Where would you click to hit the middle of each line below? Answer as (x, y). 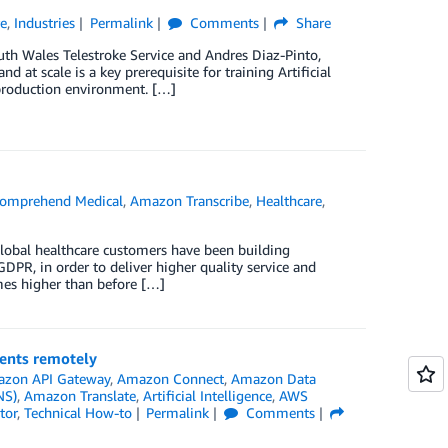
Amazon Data (274, 378)
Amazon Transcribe (190, 200)
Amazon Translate (79, 395)
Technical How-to (77, 412)
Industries (45, 22)
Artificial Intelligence (207, 395)
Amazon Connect (171, 378)
